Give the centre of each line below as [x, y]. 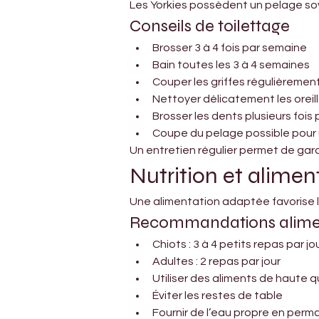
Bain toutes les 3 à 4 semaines [231, 64]
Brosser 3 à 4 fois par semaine [230, 47]
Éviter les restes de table [218, 295]
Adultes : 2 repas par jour [216, 261]
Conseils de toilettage [210, 26]
